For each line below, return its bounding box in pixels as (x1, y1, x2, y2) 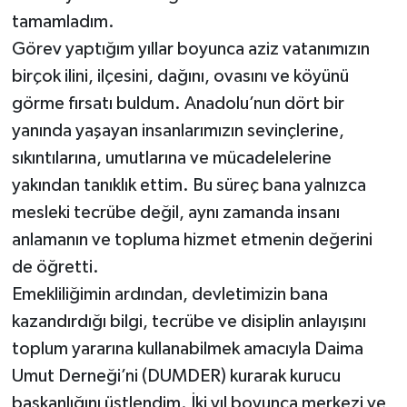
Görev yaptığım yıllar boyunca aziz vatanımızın (11, 40, 370, 59)
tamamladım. (11, 13, 114, 32)
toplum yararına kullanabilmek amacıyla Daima (11, 340, 363, 359)
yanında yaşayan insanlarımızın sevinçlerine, (11, 122, 344, 141)
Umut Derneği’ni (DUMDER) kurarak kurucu (11, 367, 341, 386)
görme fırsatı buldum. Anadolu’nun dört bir (11, 94, 344, 114)
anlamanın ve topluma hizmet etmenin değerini (11, 231, 372, 250)
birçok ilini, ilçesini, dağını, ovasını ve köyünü (11, 67, 349, 86)
